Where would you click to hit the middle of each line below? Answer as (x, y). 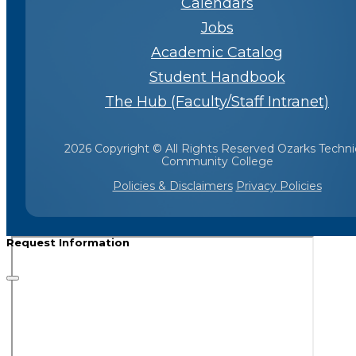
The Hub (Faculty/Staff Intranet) (217, 101)
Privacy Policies (279, 186)
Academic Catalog (217, 52)
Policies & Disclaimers (172, 186)
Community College (217, 161)
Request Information (68, 242)
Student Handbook (217, 77)
